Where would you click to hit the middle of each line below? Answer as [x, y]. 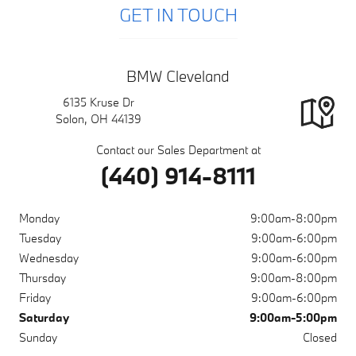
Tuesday [40, 238]
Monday [39, 218]
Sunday [38, 337]
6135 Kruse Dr [99, 102]
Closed [320, 337]
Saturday [44, 317]
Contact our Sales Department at [178, 149]
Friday [35, 297]
